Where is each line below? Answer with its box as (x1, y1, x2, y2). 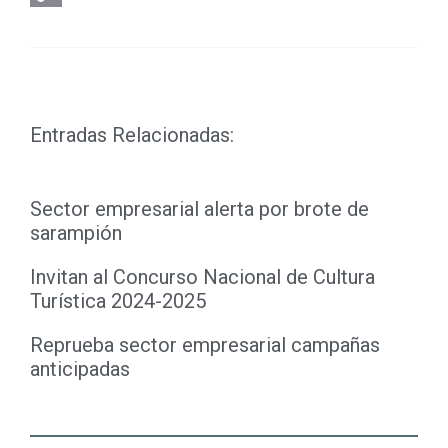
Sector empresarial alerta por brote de (30, 197, 369, 221)
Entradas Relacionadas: (30, 123, 234, 147)
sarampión (30, 221, 122, 245)
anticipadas (30, 357, 130, 381)
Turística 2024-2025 (30, 289, 206, 313)
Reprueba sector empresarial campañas (30, 333, 380, 357)
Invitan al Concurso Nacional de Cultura (30, 265, 375, 289)
